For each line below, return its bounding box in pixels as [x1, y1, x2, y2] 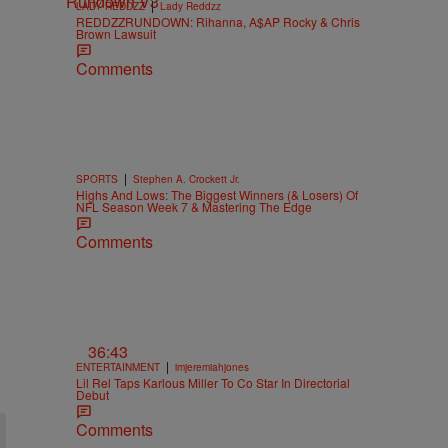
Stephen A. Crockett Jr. [133, 171, 240, 186]
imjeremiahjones [175, 360, 249, 375]
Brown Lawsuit [76, 24, 156, 42]
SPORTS [76, 171, 118, 186]
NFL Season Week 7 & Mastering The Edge [76, 197, 312, 215]
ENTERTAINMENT [76, 360, 160, 375]
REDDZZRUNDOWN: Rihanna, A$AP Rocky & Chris [76, 12, 360, 30]
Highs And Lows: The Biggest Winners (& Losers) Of [76, 185, 358, 203]
